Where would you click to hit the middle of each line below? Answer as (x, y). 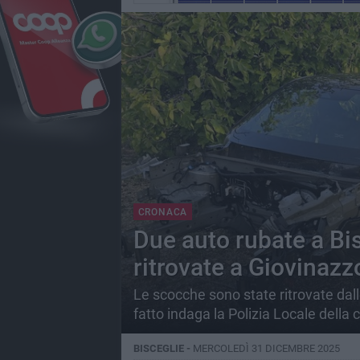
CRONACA (163, 212)
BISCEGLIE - (163, 348)
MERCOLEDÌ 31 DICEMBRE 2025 (266, 348)
